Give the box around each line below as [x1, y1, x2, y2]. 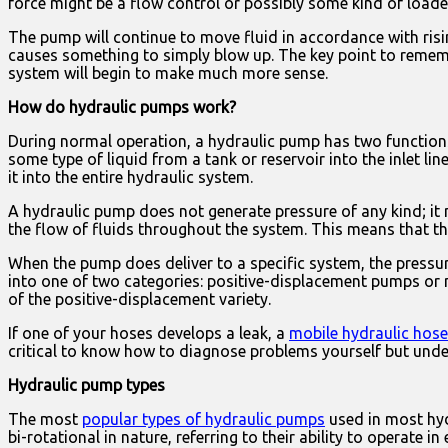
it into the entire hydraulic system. [8, 168, 253, 187]
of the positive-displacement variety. [8, 290, 271, 309]
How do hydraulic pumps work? [8, 98, 236, 117]
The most [8, 410, 82, 429]
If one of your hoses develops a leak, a [8, 324, 289, 343]
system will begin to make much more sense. [8, 64, 328, 83]
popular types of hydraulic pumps [82, 410, 325, 429]
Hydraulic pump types [8, 376, 165, 395]
